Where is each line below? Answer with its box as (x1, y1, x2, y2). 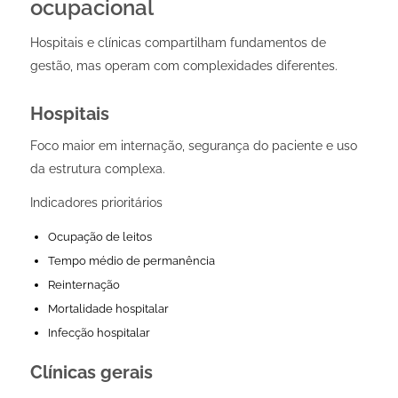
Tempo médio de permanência (47, 253, 215, 267)
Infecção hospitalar (47, 325, 150, 339)
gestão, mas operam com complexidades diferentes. (29, 59, 338, 74)
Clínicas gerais (29, 361, 153, 383)
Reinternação (47, 277, 120, 291)
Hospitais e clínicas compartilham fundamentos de (29, 36, 326, 51)
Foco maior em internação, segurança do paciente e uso (29, 138, 357, 153)
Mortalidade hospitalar (47, 301, 169, 315)
